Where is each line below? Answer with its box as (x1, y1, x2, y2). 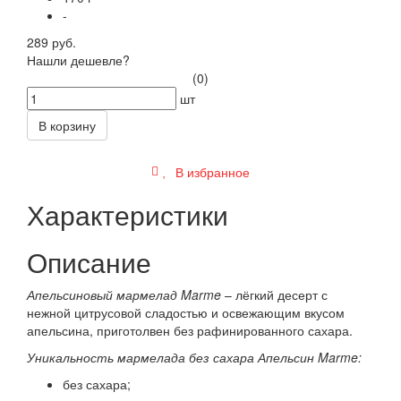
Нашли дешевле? (27, 50, 130, 69)
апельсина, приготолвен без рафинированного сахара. (27, 320, 353, 339)
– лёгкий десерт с (225, 285, 328, 303)
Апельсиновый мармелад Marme (27, 285, 225, 303)
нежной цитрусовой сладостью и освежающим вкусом (27, 303, 345, 321)
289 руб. (27, 32, 76, 51)
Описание (27, 242, 151, 281)
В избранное (172, 162, 250, 181)
